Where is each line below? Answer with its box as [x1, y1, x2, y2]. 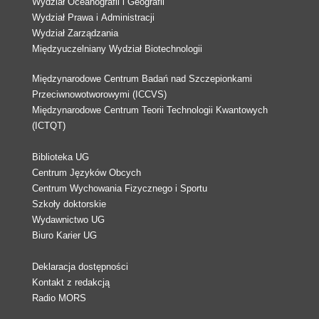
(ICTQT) [32, 120, 66, 131]
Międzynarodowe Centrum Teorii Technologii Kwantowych [32, 105, 268, 115]
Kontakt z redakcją [32, 277, 110, 288]
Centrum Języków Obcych [32, 167, 141, 178]
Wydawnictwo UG [32, 214, 105, 225]
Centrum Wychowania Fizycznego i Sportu [32, 183, 207, 194]
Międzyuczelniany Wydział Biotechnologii [32, 43, 202, 54]
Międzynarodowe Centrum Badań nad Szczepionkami [32, 73, 252, 84]
